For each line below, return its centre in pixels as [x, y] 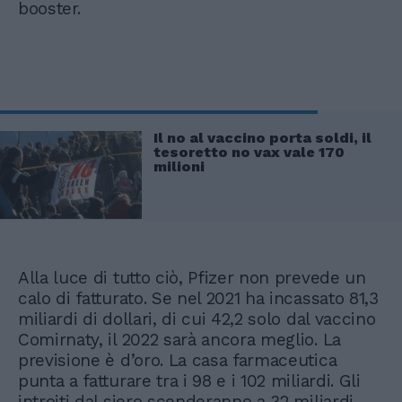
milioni [179, 167]
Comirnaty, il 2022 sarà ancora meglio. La [179, 339]
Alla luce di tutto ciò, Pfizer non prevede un [192, 277]
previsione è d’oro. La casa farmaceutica [178, 360]
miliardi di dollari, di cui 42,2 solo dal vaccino [197, 319]
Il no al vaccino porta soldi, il [262, 138]
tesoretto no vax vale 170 [249, 153]
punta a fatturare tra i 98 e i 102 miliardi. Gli [189, 380]
